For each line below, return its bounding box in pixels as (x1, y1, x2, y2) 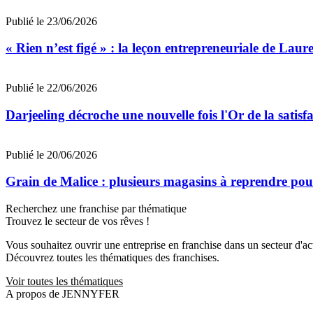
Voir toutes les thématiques (6, 275, 123, 287)
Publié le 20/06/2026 (6, 148, 97, 161)
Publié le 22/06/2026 (6, 82, 97, 94)
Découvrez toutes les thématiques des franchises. (6, 251, 219, 263)
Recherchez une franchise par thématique (6, 202, 187, 214)
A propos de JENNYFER (6, 287, 119, 300)
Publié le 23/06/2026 (6, 15, 97, 27)
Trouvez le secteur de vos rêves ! (6, 214, 150, 227)
